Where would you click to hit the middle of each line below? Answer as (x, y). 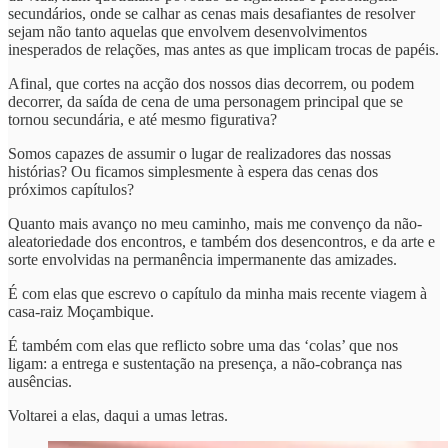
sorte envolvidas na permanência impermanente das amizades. (202, 259)
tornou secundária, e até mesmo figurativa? (142, 119)
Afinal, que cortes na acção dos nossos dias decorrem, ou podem (211, 83)
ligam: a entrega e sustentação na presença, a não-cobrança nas (205, 363)
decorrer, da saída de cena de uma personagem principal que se (205, 101)
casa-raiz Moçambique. (81, 311)
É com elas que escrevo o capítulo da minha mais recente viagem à (217, 293)
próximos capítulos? (71, 189)
